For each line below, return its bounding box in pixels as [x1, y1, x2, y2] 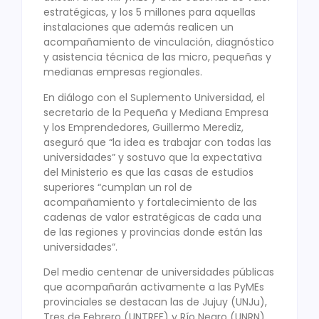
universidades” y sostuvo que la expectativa [43, 150, 262, 164]
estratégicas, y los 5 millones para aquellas [43, 5, 256, 20]
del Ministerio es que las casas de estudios [43, 164, 253, 179]
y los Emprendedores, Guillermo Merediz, [43, 120, 244, 135]
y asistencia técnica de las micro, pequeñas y [43, 50, 271, 65]
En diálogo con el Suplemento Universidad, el [43, 90, 265, 105]
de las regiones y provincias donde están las [43, 224, 263, 239]
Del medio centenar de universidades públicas [43, 265, 274, 280]
